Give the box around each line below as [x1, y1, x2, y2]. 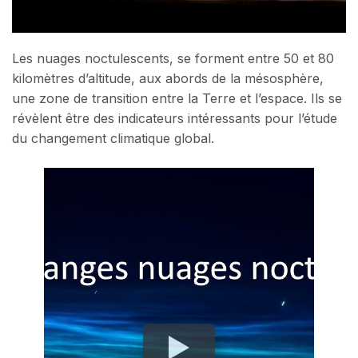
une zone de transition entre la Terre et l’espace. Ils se [12, 90, 342, 106]
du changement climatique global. [12, 130, 214, 146]
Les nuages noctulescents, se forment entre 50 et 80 [12, 50, 334, 66]
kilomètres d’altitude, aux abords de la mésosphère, [12, 70, 324, 86]
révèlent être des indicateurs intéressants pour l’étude [12, 110, 337, 126]
